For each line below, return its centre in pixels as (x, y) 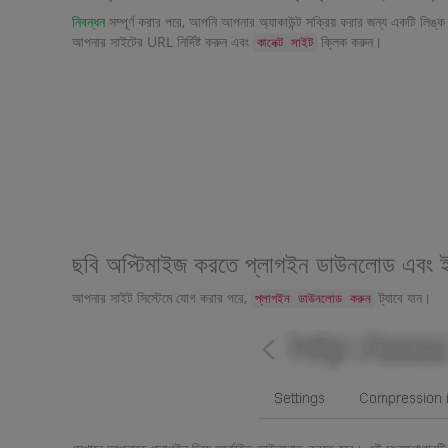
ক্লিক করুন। (349, 41)
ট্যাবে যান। (403, 297)
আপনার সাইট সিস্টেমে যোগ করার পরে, (161, 297)
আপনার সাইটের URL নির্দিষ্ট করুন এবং (162, 41)
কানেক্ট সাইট (285, 42)
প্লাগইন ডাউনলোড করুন (313, 298)
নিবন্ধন (88, 21)
